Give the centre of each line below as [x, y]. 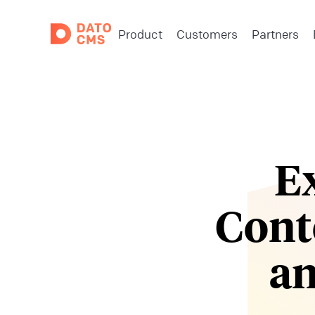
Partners [276, 34]
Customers [207, 34]
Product [141, 34]
